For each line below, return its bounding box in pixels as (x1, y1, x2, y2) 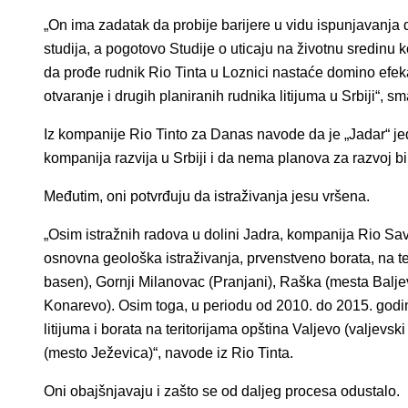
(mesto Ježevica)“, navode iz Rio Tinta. (44, 345, 293, 362)
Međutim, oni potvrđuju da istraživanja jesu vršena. (44, 189, 370, 205)
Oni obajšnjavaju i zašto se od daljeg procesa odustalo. (44, 383, 400, 400)
